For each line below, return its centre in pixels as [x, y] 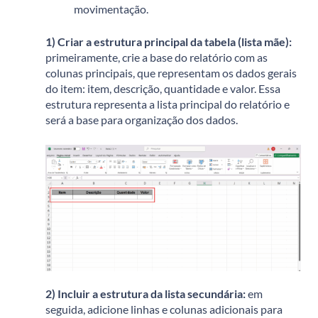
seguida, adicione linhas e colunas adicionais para [164, 309]
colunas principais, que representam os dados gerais [171, 73]
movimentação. [111, 9]
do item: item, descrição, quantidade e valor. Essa [163, 89]
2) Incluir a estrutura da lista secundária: [147, 294]
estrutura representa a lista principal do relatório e [168, 104]
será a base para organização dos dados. [142, 120]
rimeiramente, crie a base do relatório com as [160, 57]
